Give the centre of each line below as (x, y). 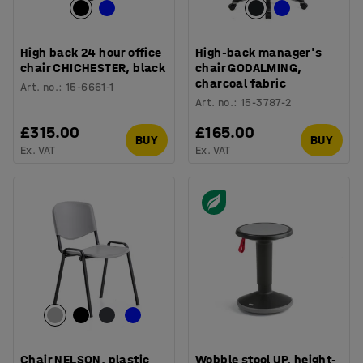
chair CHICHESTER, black (93, 67)
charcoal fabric (241, 83)
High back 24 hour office (91, 52)
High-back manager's (259, 52)
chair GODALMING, (249, 67)
